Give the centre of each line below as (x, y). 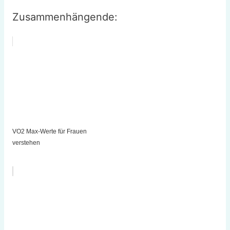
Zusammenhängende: (65, 17)
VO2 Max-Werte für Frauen (49, 132)
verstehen (26, 143)
